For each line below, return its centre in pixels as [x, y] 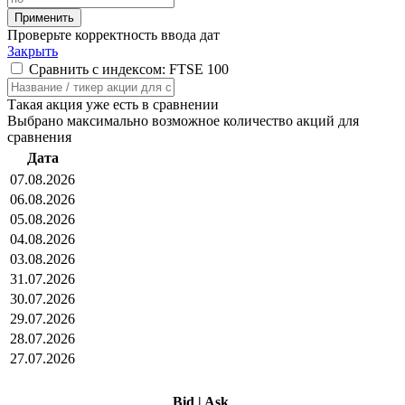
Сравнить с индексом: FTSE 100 [129, 69]
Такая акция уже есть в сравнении [113, 104]
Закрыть [33, 51]
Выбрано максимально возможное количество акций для [183, 120]
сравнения [39, 137]
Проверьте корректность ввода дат [113, 34]
